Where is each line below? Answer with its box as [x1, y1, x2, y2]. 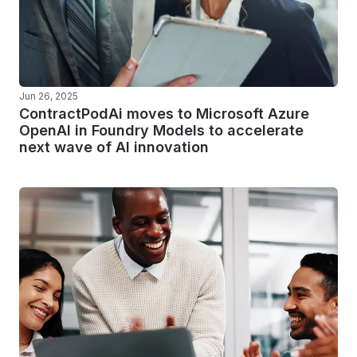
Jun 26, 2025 [19, 90, 78, 102]
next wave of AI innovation [19, 139, 209, 155]
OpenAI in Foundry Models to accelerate [19, 122, 304, 139]
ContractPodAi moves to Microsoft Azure [19, 105, 309, 122]
